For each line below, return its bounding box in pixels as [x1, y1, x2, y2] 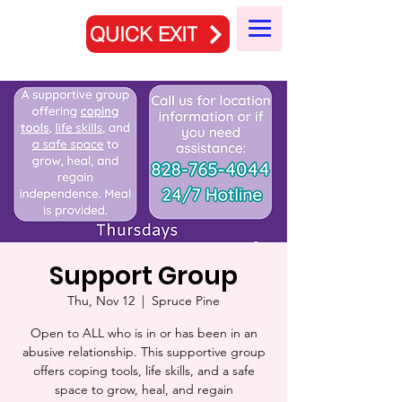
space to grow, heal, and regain [54, 381, 233, 398]
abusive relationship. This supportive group [22, 344, 266, 360]
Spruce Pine [152, 293, 220, 309]
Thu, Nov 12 [67, 293, 135, 309]
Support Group [49, 258, 238, 293]
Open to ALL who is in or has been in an [30, 325, 258, 341]
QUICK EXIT [90, 22, 197, 47]
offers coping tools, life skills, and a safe [32, 363, 255, 379]
